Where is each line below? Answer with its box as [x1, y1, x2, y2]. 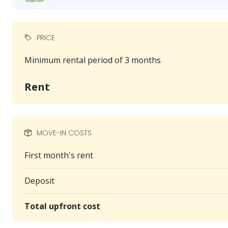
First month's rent [24, 149, 93, 161]
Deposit [24, 175, 54, 186]
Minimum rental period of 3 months [24, 54, 161, 66]
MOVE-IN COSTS [35, 127, 92, 138]
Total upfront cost [24, 200, 100, 212]
